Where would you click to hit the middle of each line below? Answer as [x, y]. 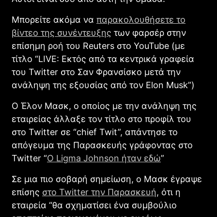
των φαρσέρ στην [149, 32]
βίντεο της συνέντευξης [62, 32]
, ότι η [169, 192]
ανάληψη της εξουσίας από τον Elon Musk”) [103, 85]
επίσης [27, 192]
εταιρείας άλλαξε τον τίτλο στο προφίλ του [101, 119]
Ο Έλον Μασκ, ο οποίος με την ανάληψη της [104, 106]
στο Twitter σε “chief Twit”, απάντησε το [95, 132]
